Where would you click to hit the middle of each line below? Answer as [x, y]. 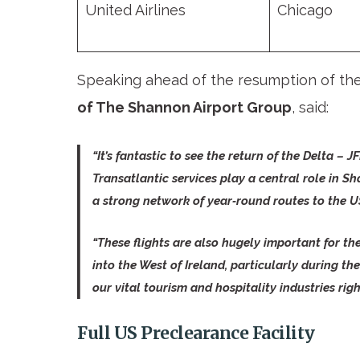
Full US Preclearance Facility [196, 333]
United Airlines [135, 10]
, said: [312, 108]
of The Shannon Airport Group [184, 108]
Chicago [305, 10]
